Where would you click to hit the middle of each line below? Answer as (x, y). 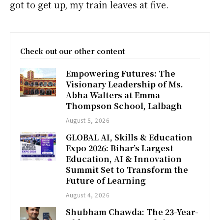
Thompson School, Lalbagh (124, 106)
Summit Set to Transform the (127, 169)
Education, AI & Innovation (124, 159)
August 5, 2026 (88, 120)
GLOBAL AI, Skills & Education (129, 137)
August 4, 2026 (88, 194)
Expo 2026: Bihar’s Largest (120, 148)
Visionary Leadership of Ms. (125, 84)
